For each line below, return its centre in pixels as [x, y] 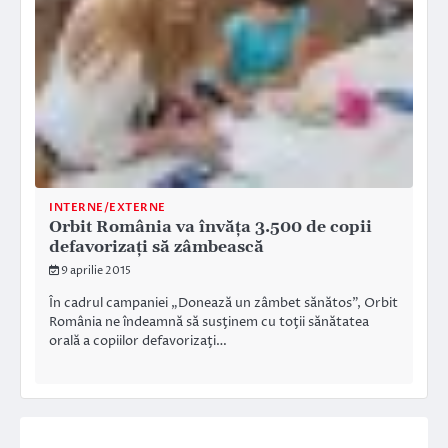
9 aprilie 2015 [96, 270]
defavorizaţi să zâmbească [156, 247]
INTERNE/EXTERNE [107, 207]
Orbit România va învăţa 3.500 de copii [210, 227]
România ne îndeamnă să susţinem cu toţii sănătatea [209, 321]
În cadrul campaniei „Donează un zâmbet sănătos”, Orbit [223, 302]
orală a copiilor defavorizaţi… [138, 340]
